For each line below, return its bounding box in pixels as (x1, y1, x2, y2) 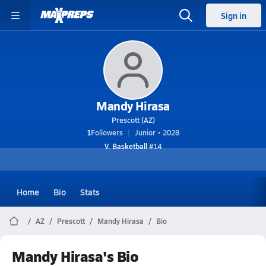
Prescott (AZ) (111, 115, 155, 125)
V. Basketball (104, 141, 147, 151)
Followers (91, 128, 123, 137)
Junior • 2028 (135, 128, 179, 137)
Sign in (221, 9, 246, 21)
